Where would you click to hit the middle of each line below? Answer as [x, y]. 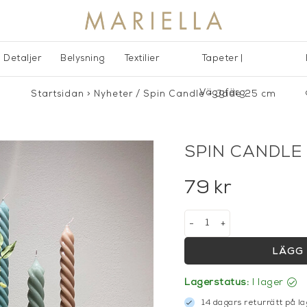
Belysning [83, 58]
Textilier [142, 58]
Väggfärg [223, 93]
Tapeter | [222, 58]
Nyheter [113, 94]
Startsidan [58, 94]
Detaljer [22, 58]
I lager [268, 282]
